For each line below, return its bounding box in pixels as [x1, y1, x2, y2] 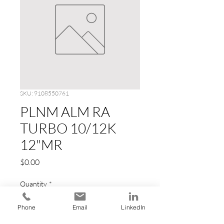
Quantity [20, 179, 47, 188]
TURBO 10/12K [20, 119, 116, 136]
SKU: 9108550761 [20, 89, 69, 97]
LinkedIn [121, 203, 145, 211]
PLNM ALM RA [20, 102, 110, 120]
